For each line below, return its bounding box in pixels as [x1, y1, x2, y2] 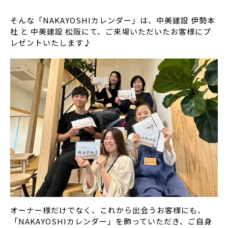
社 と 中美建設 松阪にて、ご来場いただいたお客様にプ [10, 25, 211, 37]
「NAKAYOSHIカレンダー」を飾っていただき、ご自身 [10, 215, 212, 226]
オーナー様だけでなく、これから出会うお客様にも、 [10, 204, 206, 215]
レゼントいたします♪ [10, 37, 92, 48]
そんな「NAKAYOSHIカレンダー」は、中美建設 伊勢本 [10, 14, 215, 25]
